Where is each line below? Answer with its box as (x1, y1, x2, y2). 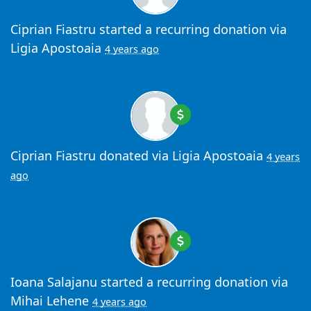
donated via (96, 147, 172, 165)
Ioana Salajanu (10, 274, 97, 291)
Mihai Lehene (10, 292, 89, 310)
